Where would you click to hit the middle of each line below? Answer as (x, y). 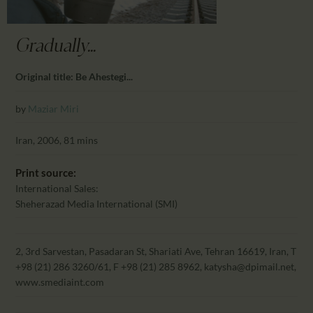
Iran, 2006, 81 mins (57, 140)
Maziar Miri (54, 108)
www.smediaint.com (61, 282)
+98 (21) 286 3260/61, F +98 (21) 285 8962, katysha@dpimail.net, (156, 267)
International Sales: (57, 188)
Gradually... (56, 48)
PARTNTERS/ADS (113, 25)
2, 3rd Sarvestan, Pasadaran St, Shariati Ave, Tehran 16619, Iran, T (156, 252)
